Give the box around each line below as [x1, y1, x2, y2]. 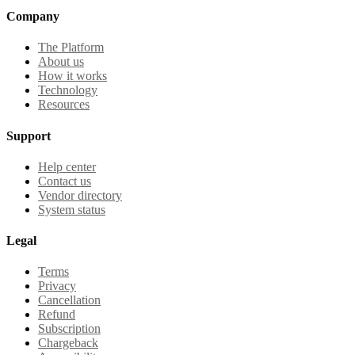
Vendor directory [38, 188, 122, 202]
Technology [38, 83, 97, 97]
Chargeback [38, 336, 98, 350]
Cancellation [38, 293, 101, 307]
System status [38, 202, 105, 216]
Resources [38, 97, 90, 112]
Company [6, 10, 59, 24]
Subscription [38, 322, 101, 336]
